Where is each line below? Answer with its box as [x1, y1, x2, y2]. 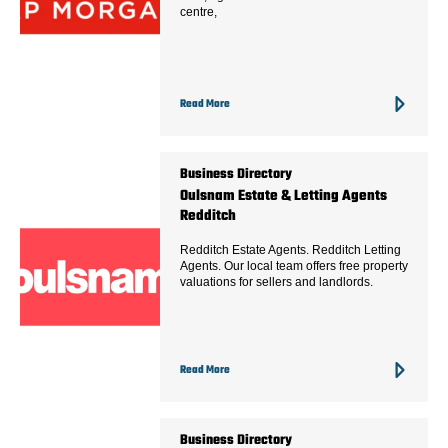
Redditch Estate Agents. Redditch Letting [180, 242, 401, 257]
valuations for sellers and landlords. [180, 274, 373, 289]
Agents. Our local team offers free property [180, 258, 408, 273]
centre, [180, 4, 217, 19]
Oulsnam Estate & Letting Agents [180, 187, 387, 204]
